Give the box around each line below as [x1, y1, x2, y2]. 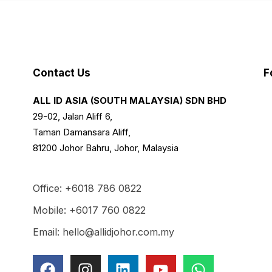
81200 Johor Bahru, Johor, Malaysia [32, 141, 178, 154]
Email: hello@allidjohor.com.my [32, 225, 174, 238]
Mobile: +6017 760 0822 [32, 203, 146, 216]
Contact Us [32, 66, 90, 79]
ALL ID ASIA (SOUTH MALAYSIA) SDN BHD [32, 94, 226, 106]
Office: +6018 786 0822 [32, 182, 141, 194]
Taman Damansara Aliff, [32, 126, 131, 138]
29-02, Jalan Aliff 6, [32, 110, 112, 122]
